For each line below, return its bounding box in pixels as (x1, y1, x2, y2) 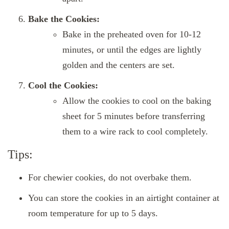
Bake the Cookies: (28, 13, 100, 24)
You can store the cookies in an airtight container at (28, 192, 219, 203)
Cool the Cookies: (28, 80, 98, 90)
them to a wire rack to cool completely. (62, 126, 208, 136)
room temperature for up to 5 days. (28, 208, 158, 218)
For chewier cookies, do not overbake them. (28, 172, 192, 182)
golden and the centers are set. (62, 59, 175, 70)
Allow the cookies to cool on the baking (62, 95, 211, 106)
